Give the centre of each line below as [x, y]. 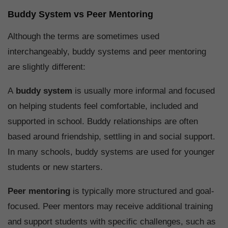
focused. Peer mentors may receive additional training [110, 207]
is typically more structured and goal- [142, 191]
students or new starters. [55, 167]
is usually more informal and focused [144, 91]
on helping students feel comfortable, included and [103, 106]
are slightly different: [47, 67]
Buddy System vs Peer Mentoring [80, 15]
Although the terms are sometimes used [83, 37]
